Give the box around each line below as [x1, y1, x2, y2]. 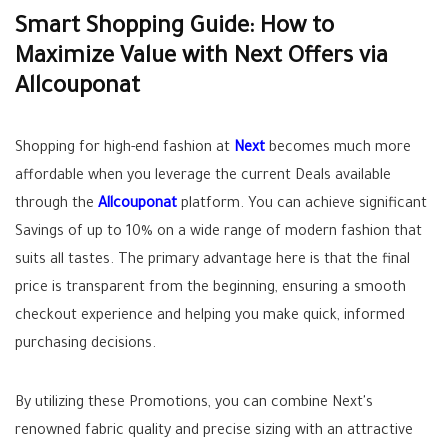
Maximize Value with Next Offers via [15, 46, 388, 71]
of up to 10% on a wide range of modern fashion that [64, 225, 422, 241]
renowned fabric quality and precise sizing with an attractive [15, 424, 413, 440]
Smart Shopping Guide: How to [15, 16, 334, 41]
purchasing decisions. [15, 337, 156, 353]
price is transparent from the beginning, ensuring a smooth [15, 281, 406, 297]
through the [15, 197, 98, 213]
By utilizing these [15, 396, 129, 412]
